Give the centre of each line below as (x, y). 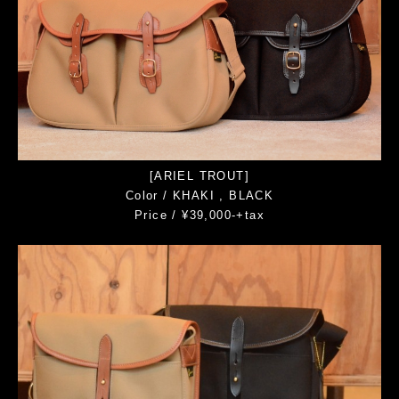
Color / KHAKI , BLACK (199, 196)
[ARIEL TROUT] (199, 176)
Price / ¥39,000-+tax (199, 216)
